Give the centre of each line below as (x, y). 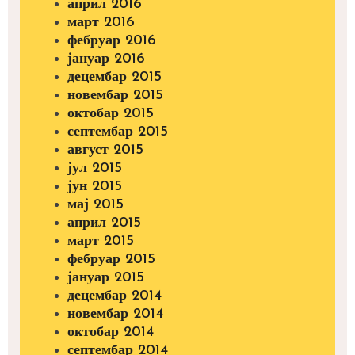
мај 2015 (95, 205)
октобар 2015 (111, 114)
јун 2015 (95, 187)
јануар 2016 (106, 59)
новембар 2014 (115, 315)
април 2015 (104, 223)
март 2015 (101, 242)
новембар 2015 (115, 96)
